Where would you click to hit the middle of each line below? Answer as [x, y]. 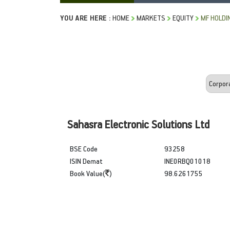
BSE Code [84, 148]
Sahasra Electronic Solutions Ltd [138, 124]
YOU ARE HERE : [85, 17]
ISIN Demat [86, 161]
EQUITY [183, 17]
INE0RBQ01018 [187, 161]
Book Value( [88, 173]
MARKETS [151, 17]
